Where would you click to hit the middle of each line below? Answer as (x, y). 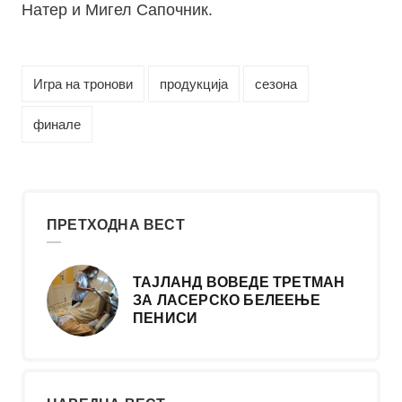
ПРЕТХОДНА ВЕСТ (116, 225)
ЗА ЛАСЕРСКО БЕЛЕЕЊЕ (227, 301)
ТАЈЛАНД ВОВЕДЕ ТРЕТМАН (239, 283)
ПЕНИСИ (166, 319)
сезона (276, 84)
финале (57, 125)
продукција (194, 84)
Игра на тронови (83, 84)
